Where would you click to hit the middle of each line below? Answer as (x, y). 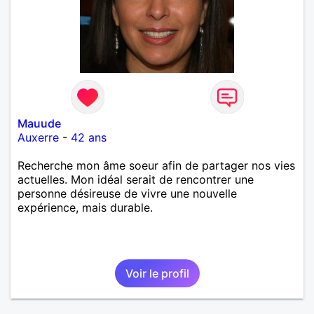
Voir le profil (157, 273)
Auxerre (38, 137)
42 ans (89, 137)
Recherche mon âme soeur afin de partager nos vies (156, 165)
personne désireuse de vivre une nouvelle (127, 193)
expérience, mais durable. (85, 207)
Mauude (39, 123)
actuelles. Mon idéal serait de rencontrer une (136, 179)
